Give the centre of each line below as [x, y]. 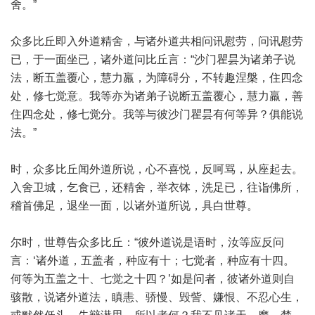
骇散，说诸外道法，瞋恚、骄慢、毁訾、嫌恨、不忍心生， [157, 297]
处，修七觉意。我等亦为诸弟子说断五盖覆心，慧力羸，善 [157, 96]
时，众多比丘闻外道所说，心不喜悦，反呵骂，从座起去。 [157, 169]
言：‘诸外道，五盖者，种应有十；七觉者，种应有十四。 [153, 261]
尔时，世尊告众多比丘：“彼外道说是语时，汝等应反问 [147, 242]
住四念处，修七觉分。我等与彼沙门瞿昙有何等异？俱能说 [157, 114]
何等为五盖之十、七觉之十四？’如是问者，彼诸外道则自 [153, 279]
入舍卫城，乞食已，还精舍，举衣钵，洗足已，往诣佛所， [157, 187]
